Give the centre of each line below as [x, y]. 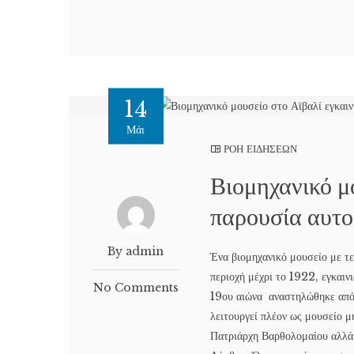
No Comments [136, 287]
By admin [136, 251]
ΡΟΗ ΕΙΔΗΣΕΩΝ [261, 149]
